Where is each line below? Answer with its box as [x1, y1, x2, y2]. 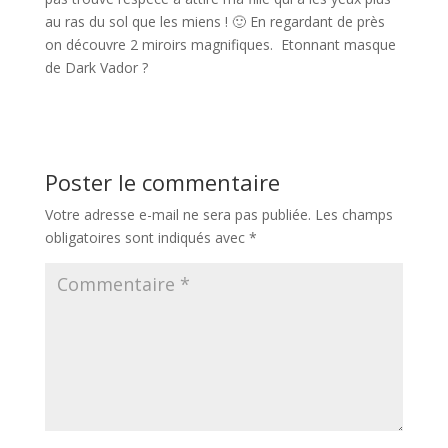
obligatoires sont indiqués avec [44, 227, 249, 247]
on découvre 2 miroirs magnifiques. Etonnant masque [44, 34, 396, 54]
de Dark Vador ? [44, 57, 148, 77]
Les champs [314, 204, 393, 224]
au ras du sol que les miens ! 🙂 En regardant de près [44, 11, 385, 31]
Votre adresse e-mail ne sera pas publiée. [44, 204, 311, 224]
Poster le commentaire [44, 166, 280, 197]
